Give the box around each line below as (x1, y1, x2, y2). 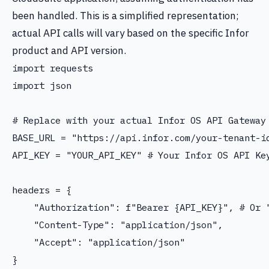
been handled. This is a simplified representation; (12, 9, 239, 22)
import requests (12, 62, 93, 74)
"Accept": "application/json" (12, 236, 185, 248)
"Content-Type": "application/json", (12, 219, 223, 231)
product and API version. (12, 44, 126, 57)
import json (12, 79, 71, 91)
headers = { (12, 184, 71, 196)
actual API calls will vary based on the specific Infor (12, 26, 249, 40)
